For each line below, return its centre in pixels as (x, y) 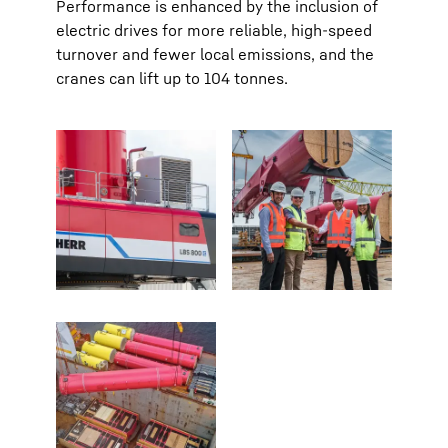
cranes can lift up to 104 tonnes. (172, 78)
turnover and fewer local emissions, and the (215, 54)
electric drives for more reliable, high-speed (214, 30)
